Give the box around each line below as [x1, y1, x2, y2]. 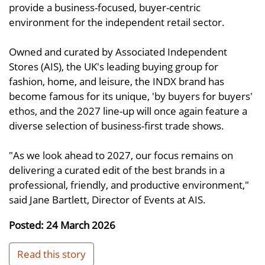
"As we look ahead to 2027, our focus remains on [9, 148, 233, 163]
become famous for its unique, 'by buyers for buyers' [9, 89, 253, 104]
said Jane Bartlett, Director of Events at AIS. [9, 192, 206, 207]
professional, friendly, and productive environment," [9, 177, 249, 192]
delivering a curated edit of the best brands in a [9, 163, 225, 177]
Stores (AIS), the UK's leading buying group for [9, 59, 218, 74]
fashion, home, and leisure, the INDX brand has [9, 74, 224, 89]
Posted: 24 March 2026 [9, 217, 115, 232]
